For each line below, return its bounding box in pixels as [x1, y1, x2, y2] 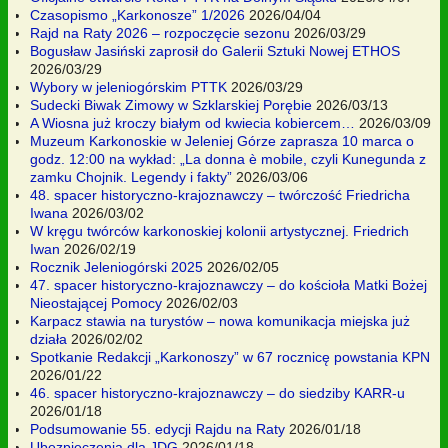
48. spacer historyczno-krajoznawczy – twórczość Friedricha [30, 186, 410, 203]
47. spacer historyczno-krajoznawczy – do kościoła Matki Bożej [30, 276, 427, 293]
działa [30, 330, 67, 347]
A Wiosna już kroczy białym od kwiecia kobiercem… [30, 114, 355, 131]
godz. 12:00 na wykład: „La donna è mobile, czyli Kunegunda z [30, 150, 426, 167]
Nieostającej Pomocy [30, 294, 162, 311]
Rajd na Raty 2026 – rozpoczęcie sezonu [30, 24, 290, 41]
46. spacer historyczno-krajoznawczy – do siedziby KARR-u [30, 384, 405, 401]
